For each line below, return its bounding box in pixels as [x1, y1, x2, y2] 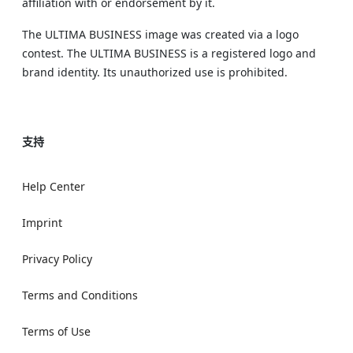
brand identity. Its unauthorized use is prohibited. [22, 65, 288, 80]
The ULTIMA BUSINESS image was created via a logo [22, 27, 299, 42]
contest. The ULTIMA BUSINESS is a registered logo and [22, 46, 316, 61]
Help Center [22, 179, 85, 194]
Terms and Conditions [22, 288, 138, 303]
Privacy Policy [22, 251, 92, 266]
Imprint [22, 215, 62, 230]
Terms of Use [22, 324, 91, 339]
